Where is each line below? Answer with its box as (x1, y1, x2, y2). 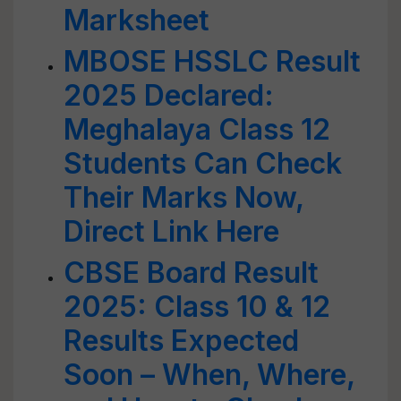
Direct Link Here (64, 214, 279, 249)
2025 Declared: (64, 78, 274, 113)
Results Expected (64, 323, 299, 358)
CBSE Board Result (64, 255, 319, 290)
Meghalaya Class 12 (64, 112, 330, 147)
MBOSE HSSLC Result (64, 44, 361, 79)
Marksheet (64, 3, 209, 38)
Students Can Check (64, 146, 342, 181)
